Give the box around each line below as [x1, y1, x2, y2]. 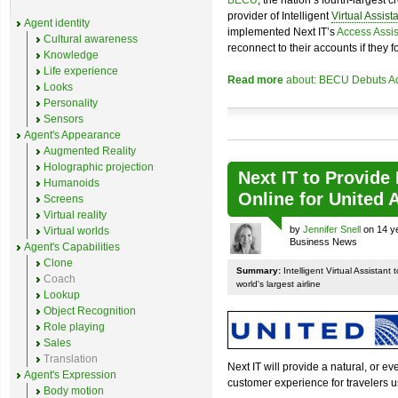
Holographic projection [44, 161, 154, 173]
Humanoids [44, 177, 99, 189]
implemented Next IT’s [227, 26, 337, 38]
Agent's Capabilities [24, 241, 120, 253]
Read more [227, 74, 283, 86]
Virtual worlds [44, 225, 109, 237]
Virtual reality [44, 209, 107, 221]
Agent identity [24, 17, 90, 29]
